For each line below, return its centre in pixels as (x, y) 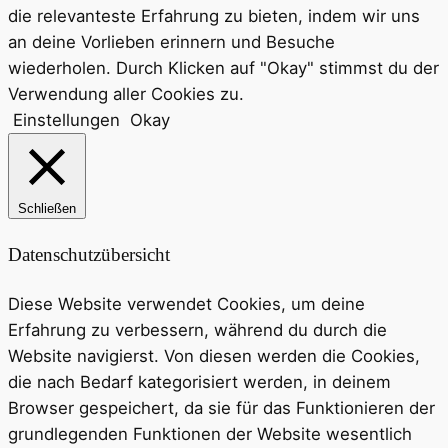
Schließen (47, 209)
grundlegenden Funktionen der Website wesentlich (210, 433)
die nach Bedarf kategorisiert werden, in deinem (199, 381)
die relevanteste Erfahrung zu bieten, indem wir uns (214, 16)
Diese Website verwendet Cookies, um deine (186, 303)
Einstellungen (66, 120)
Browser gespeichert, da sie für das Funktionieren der (221, 407)
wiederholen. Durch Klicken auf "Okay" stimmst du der (223, 68)
